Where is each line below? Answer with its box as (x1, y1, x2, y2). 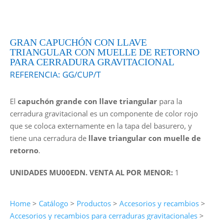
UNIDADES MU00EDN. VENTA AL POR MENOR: (9, 167, 175, 177)
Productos (76, 198, 111, 208)
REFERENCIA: (9, 68, 62, 80)
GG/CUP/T (62, 68, 101, 80)
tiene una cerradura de (9, 133, 88, 143)
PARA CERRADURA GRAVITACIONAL (9, 56, 174, 67)
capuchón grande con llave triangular (15, 96, 157, 106)
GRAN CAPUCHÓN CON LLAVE (9, 36, 147, 48)
